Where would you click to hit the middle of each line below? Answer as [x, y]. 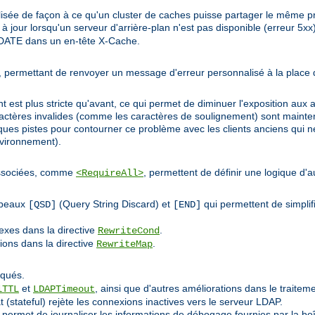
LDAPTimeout [64, 289]
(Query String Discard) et [115, 204]
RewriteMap [124, 244]
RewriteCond [129, 231]
